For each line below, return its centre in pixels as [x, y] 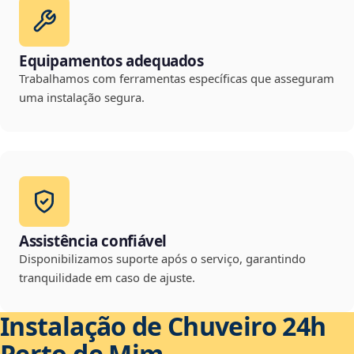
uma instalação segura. [82, 98]
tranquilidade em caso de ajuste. [107, 278]
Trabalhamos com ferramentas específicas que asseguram [177, 79]
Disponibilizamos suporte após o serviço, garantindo [162, 259]
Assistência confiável [93, 241]
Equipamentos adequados [111, 61]
